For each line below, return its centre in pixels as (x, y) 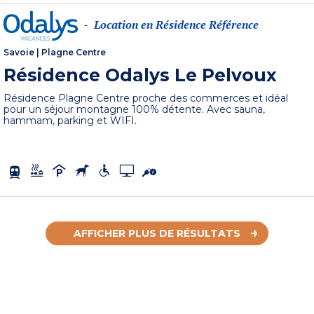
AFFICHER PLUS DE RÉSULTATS (157, 234)
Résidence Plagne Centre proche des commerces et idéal (146, 98)
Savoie (19, 53)
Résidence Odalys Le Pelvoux (141, 75)
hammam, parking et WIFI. (70, 121)
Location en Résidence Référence (177, 25)
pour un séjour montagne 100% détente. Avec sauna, (135, 110)
